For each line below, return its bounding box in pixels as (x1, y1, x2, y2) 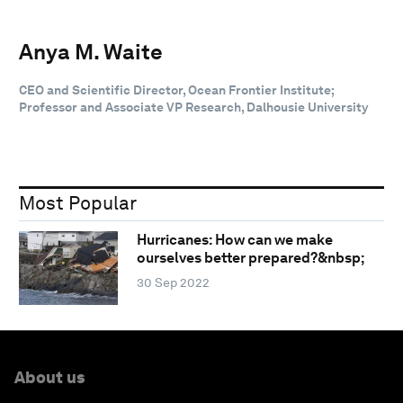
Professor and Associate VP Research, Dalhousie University (19, 99, 368, 114)
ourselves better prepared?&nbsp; (136, 249, 364, 267)
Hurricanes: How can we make (136, 231, 333, 249)
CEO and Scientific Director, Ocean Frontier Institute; (19, 82, 335, 97)
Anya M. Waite (19, 38, 163, 65)
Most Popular (19, 191, 137, 214)
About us (14, 367, 85, 387)
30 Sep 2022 (136, 275, 210, 291)
